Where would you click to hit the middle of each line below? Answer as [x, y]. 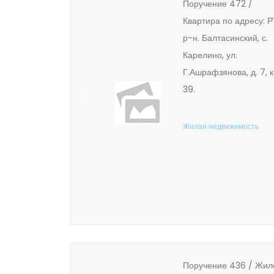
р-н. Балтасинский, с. [225, 38]
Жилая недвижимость [221, 126]
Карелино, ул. [210, 55]
